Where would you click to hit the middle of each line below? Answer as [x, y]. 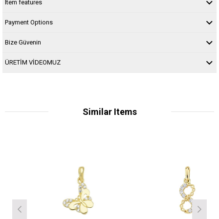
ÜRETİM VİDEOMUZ [33, 62]
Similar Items [109, 111]
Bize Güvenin [23, 42]
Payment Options [29, 22]
